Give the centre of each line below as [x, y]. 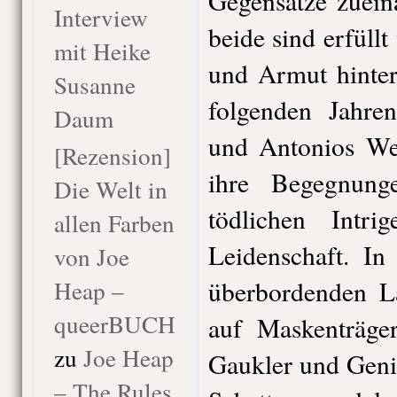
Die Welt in [110, 189]
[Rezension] [112, 156]
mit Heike [102, 51]
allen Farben [114, 223]
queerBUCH [114, 324]
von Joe [91, 257]
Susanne [94, 85]
